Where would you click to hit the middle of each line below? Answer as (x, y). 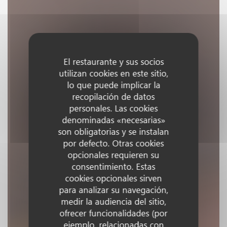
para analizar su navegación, (113, 190)
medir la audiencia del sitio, (113, 201)
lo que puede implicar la (113, 85)
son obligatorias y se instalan (113, 131)
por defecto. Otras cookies (113, 143)
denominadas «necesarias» (113, 120)
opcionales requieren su (113, 155)
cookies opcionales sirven (113, 178)
